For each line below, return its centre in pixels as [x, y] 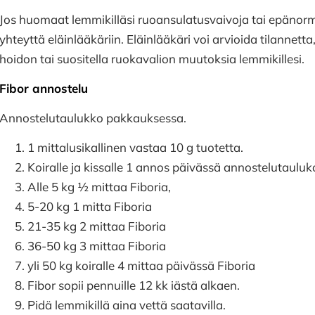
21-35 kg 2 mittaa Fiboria [97, 226]
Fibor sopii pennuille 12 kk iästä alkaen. [135, 285]
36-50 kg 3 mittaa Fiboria [97, 246]
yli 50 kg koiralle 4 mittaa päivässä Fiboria [141, 265]
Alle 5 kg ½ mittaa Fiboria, [101, 187]
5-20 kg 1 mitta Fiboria [90, 206]
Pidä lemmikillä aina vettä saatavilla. [128, 305]
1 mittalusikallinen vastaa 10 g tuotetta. [137, 147]
